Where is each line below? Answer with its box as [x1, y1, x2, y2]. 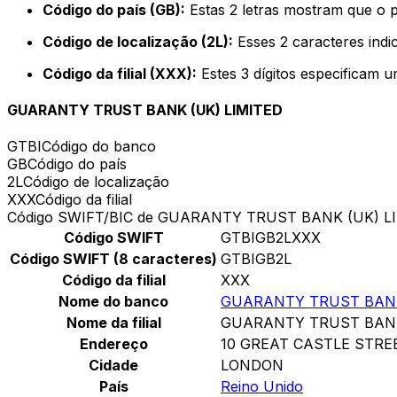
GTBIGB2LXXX [221, 229, 321, 247]
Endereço [79, 335, 148, 354]
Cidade [89, 356, 138, 375]
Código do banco [42, 137, 156, 156]
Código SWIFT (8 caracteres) [10, 250, 217, 269]
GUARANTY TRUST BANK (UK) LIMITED [7, 101, 283, 120]
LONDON [221, 356, 284, 375]
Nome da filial [66, 314, 161, 332]
